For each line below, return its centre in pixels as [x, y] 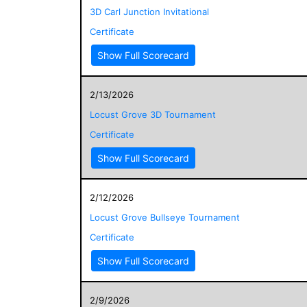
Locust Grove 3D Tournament [153, 114]
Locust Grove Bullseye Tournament [165, 217]
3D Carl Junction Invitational [149, 11]
